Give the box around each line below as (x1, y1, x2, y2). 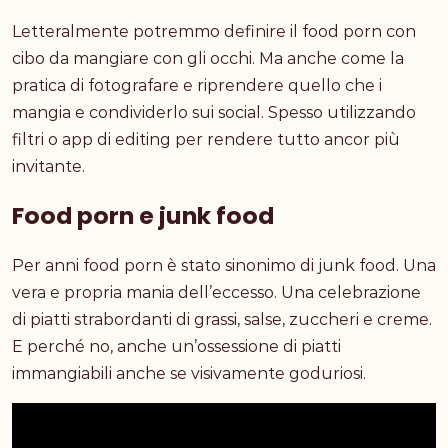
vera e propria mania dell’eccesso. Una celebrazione (12, 282, 421, 302)
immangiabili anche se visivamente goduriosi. (12, 363, 366, 383)
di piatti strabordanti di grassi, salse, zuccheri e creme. (12, 309, 432, 329)
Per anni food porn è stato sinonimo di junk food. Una (12, 255, 436, 275)
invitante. (12, 156, 85, 176)
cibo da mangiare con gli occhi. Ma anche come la (12, 48, 404, 68)
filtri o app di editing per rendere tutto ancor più (12, 129, 400, 149)
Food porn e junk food (12, 198, 274, 232)
